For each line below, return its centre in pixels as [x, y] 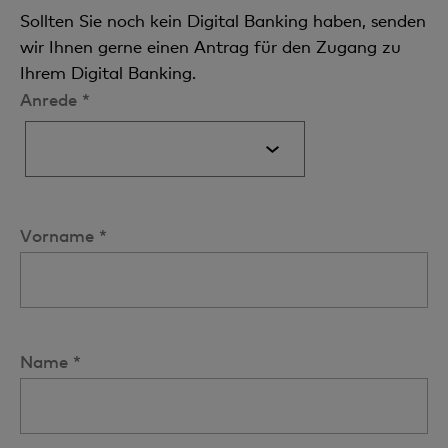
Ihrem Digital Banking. [108, 72]
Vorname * [63, 235]
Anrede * [55, 99]
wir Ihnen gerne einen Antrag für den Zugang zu [210, 46]
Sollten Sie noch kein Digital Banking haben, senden [223, 20]
